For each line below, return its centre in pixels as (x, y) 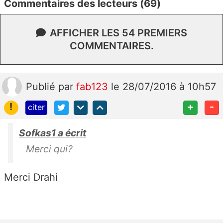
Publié (42, 86)
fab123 (94, 86)
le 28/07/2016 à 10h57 (164, 86)
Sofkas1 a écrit (53, 133)
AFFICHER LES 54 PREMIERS (118, 33)
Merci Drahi (31, 177)
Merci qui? (49, 149)
